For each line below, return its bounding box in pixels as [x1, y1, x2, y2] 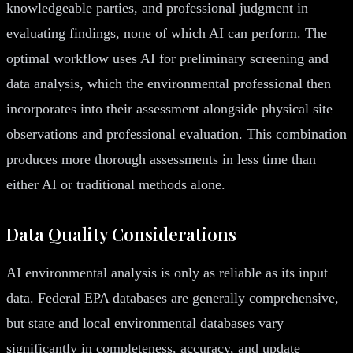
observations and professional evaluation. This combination [6, 125, 347, 142]
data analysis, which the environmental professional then [6, 75, 331, 91]
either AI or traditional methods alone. [6, 176, 225, 192]
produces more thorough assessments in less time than [6, 150, 316, 167]
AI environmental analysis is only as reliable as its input [6, 264, 328, 281]
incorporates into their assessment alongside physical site [6, 100, 333, 117]
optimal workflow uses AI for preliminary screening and [6, 50, 329, 66]
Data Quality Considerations [6, 221, 236, 246]
